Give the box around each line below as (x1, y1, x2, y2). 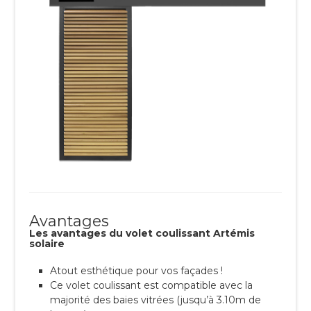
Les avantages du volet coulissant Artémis (29, 227, 255, 240)
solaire (29, 237, 65, 251)
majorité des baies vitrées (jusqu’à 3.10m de (50, 294, 262, 307)
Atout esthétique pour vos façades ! (50, 264, 224, 278)
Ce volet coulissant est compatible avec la (50, 279, 253, 292)
